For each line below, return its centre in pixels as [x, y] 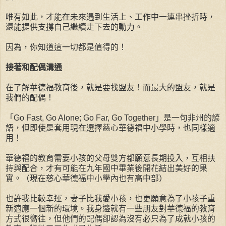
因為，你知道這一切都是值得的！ [66, 47]
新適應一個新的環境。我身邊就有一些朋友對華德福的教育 [110, 209]
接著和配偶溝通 [34, 68]
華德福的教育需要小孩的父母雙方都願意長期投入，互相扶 [110, 158]
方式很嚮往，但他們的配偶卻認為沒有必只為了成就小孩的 [110, 219]
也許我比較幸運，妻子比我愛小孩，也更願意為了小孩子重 [110, 199]
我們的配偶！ [30, 98]
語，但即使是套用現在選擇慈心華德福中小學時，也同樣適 [110, 128]
